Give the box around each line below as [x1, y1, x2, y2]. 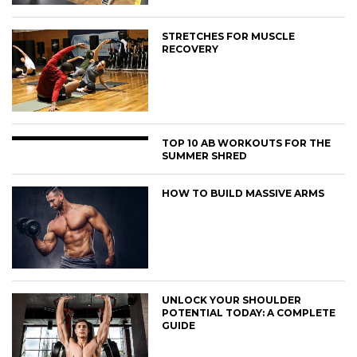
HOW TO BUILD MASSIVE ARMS [162, 186, 325, 199]
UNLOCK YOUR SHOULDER [162, 293, 302, 306]
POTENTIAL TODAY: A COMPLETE [162, 306, 336, 319]
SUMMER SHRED [162, 149, 248, 162]
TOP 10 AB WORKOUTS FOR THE [162, 136, 331, 149]
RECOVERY [162, 43, 219, 56]
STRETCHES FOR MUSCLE [162, 30, 296, 43]
